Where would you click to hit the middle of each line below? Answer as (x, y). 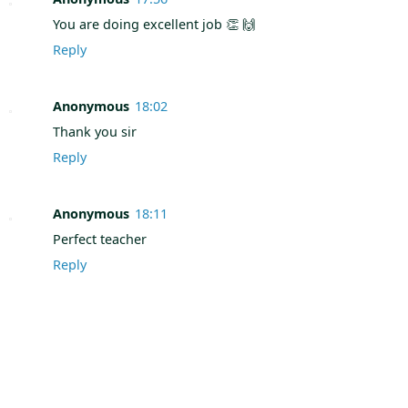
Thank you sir (95, 131)
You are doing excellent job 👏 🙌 (154, 24)
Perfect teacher (100, 239)
